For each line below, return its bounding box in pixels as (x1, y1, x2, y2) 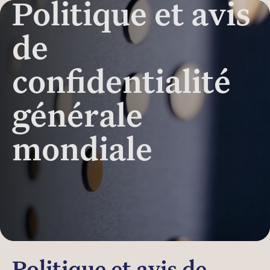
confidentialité (12, 69, 231, 100)
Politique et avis (12, 1, 251, 33)
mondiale (12, 136, 152, 168)
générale (12, 102, 143, 134)
